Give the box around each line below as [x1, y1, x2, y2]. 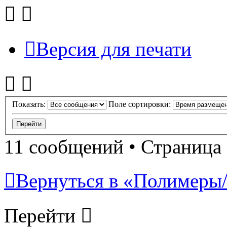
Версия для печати [36, 37, 192, 60]
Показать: [12, 100, 48, 109]
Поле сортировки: [108, 100, 173, 109]
